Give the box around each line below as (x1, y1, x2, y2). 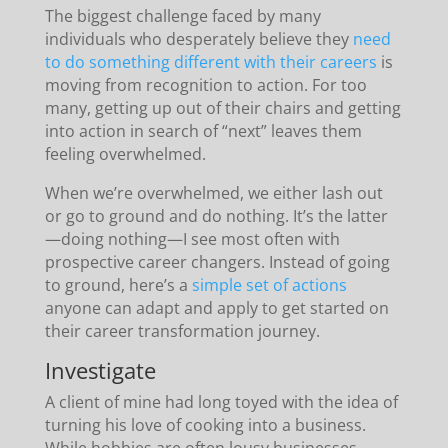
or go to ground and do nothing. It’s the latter (44, 204, 388, 227)
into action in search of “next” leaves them (44, 119, 362, 142)
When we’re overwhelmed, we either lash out (44, 181, 383, 204)
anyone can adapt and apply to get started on (44, 296, 389, 319)
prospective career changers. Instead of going (44, 250, 390, 273)
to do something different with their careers (44, 50, 377, 73)
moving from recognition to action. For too (44, 73, 367, 96)
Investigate (44, 354, 156, 385)
